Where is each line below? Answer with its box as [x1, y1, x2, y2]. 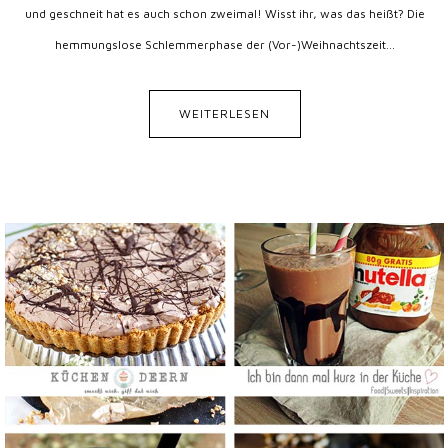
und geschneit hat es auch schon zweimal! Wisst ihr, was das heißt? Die [24, 6, 425, 21]
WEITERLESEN [179, 106, 270, 121]
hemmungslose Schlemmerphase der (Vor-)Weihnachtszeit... [54, 37, 395, 52]
